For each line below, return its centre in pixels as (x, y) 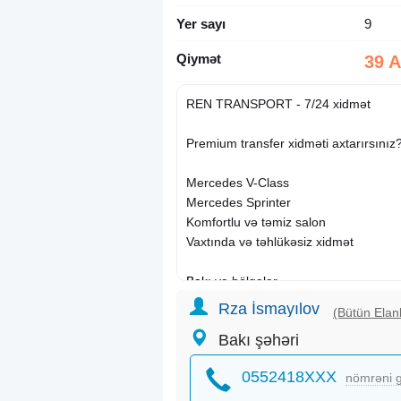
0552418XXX (289, 377)
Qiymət (199, 59)
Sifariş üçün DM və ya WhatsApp (279, 301)
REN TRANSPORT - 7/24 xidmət (278, 104)
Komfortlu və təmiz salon (256, 222)
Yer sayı (201, 24)
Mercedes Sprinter (239, 203)
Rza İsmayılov (269, 309)
